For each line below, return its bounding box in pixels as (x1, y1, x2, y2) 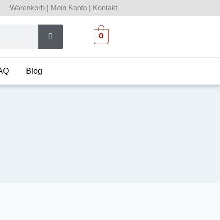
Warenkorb (10, 4, 45, 12)
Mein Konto (51, 4, 87, 12)
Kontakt (93, 4, 117, 12)
